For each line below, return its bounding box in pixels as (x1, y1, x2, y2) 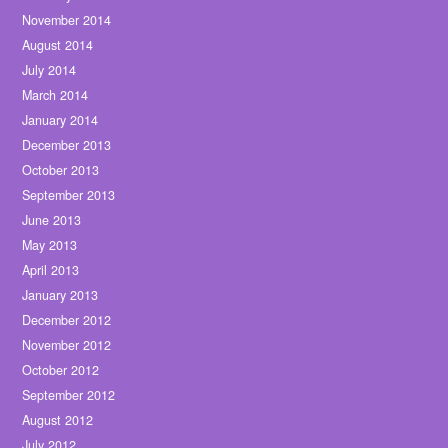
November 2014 (22, 11, 112, 30)
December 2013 (22, 136, 112, 155)
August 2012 (22, 411, 94, 430)
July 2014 (22, 61, 77, 80)
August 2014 (22, 36, 94, 55)
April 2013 (22, 261, 80, 280)
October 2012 (22, 361, 100, 380)
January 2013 (22, 286, 99, 305)
